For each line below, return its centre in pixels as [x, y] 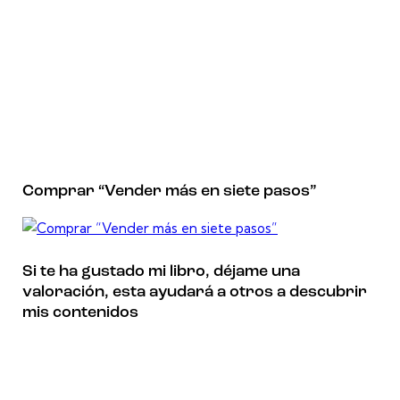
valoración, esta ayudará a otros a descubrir [195, 292]
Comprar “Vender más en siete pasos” [169, 192]
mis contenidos [80, 312]
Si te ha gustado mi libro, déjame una [161, 271]
